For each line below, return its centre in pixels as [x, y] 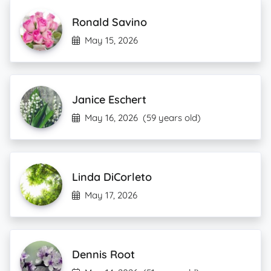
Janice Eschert [109, 100]
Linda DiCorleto [112, 177]
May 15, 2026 [111, 40]
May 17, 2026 [111, 195]
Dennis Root [103, 254]
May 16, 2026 [111, 118]
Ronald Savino [109, 22]
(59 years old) [172, 118]
